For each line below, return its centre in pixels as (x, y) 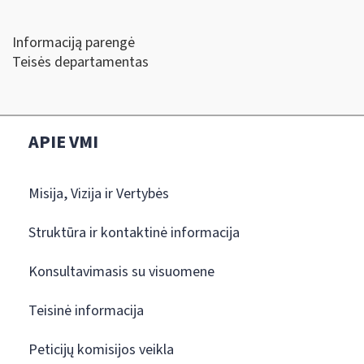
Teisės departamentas (80, 62)
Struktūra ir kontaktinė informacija (134, 232)
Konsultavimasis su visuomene (121, 271)
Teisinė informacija (86, 310)
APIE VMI (63, 142)
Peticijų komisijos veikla (101, 349)
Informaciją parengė (74, 42)
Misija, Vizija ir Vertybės (99, 193)
